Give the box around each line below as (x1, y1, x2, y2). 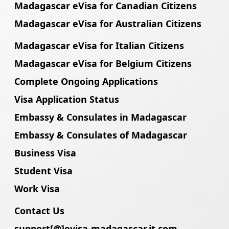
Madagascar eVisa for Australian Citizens (14, 17, 201, 30)
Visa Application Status (14, 93, 119, 106)
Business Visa (14, 147, 76, 159)
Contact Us (14, 204, 64, 217)
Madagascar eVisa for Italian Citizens (14, 39, 184, 52)
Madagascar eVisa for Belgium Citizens (14, 57, 192, 70)
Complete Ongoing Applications (14, 75, 158, 88)
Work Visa (14, 182, 60, 195)
